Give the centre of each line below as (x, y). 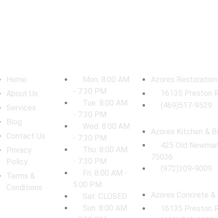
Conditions (25, 188)
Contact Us (26, 136)
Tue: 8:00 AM (105, 103)
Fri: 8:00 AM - (105, 173)
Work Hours (80, 70)
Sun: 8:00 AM (105, 208)
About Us (22, 94)
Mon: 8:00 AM (106, 80)
